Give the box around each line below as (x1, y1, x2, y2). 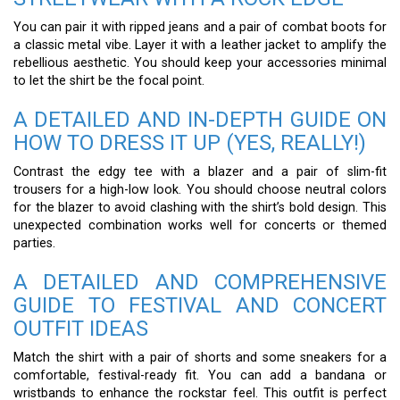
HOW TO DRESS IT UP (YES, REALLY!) (13, 129, 366, 155)
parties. (13, 235, 55, 251)
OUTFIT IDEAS (13, 315, 148, 341)
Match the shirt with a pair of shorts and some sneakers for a (13, 349, 387, 365)
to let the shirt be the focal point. (13, 72, 204, 88)
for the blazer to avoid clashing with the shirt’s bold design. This (13, 199, 387, 215)
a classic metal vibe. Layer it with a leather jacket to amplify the (13, 37, 387, 53)
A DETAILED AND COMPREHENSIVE (13, 269, 387, 295)
